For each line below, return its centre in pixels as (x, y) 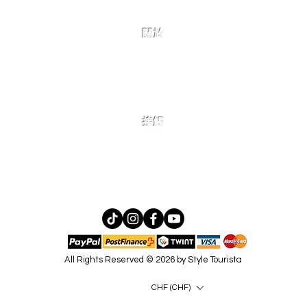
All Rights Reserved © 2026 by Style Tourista (153, 259)
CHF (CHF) (171, 288)
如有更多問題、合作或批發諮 (153, 139)
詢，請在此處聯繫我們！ (153, 149)
